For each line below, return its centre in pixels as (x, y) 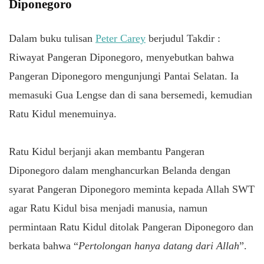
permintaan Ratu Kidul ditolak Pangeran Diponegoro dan (131, 227)
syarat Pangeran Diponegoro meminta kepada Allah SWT (132, 189)
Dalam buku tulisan (52, 38)
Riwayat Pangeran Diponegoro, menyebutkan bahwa (121, 57)
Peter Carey (121, 38)
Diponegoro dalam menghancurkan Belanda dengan (120, 170)
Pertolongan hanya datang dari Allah (159, 245)
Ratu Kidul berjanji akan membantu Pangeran (107, 151)
